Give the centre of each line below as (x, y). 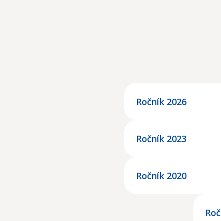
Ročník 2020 (161, 175)
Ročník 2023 (161, 138)
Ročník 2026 (161, 101)
